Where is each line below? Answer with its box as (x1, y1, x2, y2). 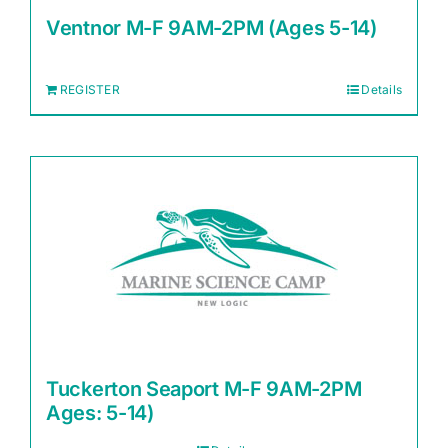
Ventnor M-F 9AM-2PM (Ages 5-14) (46, 16, 377, 40)
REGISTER (60, 82, 120, 97)
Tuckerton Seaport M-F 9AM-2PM (46, 377, 362, 401)
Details (361, 82, 402, 97)
